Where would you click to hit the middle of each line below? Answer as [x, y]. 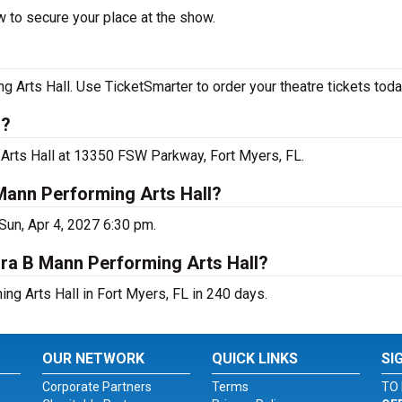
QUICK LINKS [254, 358]
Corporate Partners [97, 387]
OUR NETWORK [94, 358]
